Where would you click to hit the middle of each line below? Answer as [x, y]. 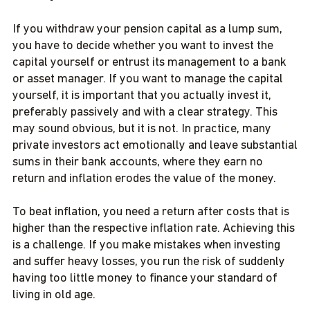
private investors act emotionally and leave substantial [155, 146]
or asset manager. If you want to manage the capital [148, 79]
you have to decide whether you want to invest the [143, 46]
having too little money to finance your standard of [145, 279]
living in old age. [54, 295]
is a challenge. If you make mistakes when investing [146, 245]
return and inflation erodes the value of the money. [144, 179]
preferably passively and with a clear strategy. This [145, 112]
